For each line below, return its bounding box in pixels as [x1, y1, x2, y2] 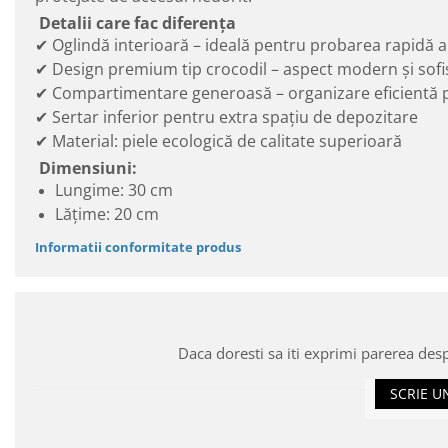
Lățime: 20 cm [55, 202, 159, 225]
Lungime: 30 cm [55, 178, 173, 201]
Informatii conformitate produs [35, 237, 241, 256]
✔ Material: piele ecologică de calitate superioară [35, 129, 402, 152]
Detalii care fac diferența [35, 11, 236, 34]
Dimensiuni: [35, 156, 137, 179]
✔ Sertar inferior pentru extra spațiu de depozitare [35, 105, 418, 128]
